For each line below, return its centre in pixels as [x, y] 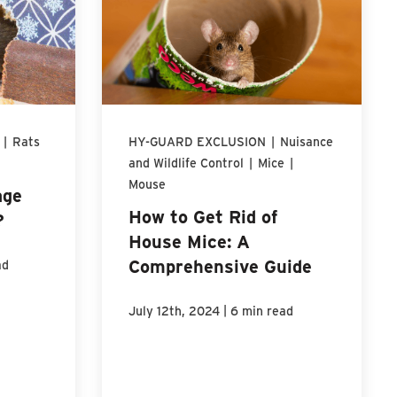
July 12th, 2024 [174, 310]
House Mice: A [189, 240]
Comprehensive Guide [220, 265]
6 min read [261, 310]
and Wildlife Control [186, 162]
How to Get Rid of [202, 215]
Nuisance [306, 141]
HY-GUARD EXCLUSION [197, 141]
